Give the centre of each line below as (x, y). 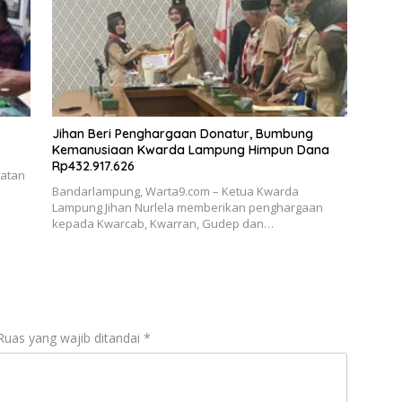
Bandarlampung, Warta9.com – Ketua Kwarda (175, 192)
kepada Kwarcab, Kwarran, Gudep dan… (162, 224)
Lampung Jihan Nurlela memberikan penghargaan (187, 208)
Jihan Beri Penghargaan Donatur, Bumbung (182, 134)
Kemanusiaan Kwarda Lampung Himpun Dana (190, 150)
